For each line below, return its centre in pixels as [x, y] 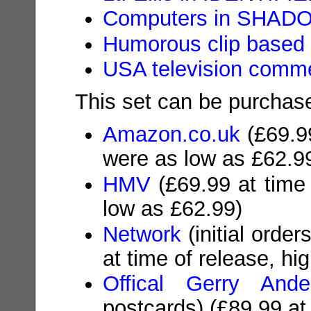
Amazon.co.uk [171, 134]
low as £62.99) [172, 208]
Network [142, 234]
